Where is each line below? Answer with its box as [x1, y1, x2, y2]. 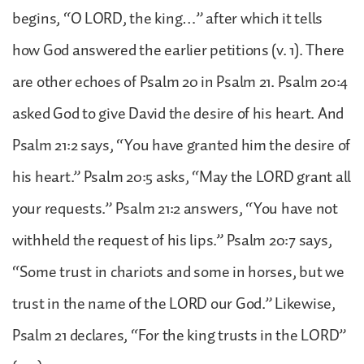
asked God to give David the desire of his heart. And [12, 100, 344, 127]
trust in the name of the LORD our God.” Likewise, [12, 290, 336, 317]
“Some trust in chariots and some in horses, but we [12, 258, 344, 285]
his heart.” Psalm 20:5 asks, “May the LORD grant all [12, 163, 351, 190]
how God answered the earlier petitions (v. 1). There [12, 37, 344, 63]
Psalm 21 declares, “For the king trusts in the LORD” [12, 322, 346, 349]
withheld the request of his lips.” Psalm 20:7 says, [12, 227, 332, 253]
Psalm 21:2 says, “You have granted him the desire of [12, 132, 350, 158]
